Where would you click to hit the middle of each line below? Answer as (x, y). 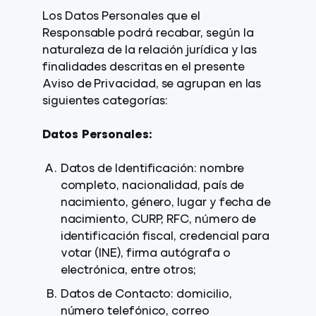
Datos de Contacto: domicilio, (146, 295)
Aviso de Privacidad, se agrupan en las (152, 85)
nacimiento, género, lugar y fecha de (166, 203)
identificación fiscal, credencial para (165, 237)
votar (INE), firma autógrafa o (145, 254)
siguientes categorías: (105, 102)
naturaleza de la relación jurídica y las (150, 51)
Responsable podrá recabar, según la (148, 34)
